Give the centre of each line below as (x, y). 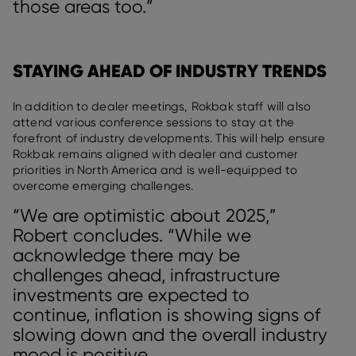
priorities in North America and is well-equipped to (155, 170)
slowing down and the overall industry (170, 335)
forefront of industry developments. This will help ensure (169, 139)
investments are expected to (131, 295)
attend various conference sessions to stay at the (154, 123)
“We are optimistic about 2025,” (145, 216)
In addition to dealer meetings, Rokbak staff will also (162, 107)
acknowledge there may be (126, 255)
